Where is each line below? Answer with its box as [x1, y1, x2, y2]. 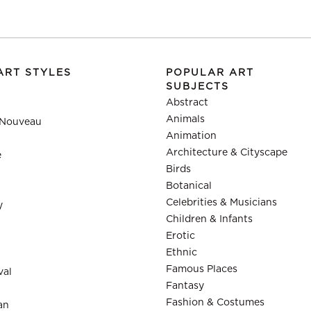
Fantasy [166, 281, 204, 291]
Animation [166, 131, 217, 141]
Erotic [166, 231, 195, 241]
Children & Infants [166, 215, 253, 224]
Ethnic [166, 248, 197, 258]
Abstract [166, 98, 208, 108]
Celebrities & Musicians [166, 198, 277, 208]
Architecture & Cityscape [166, 148, 287, 158]
